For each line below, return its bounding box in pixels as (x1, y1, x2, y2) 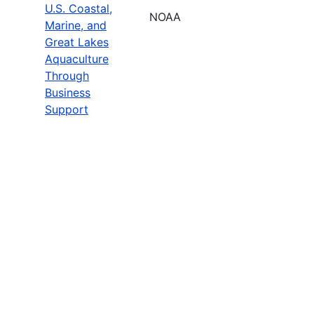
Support (45, 102, 88, 116)
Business (45, 85, 90, 100)
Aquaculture (45, 51, 109, 66)
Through (45, 68, 89, 83)
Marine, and (45, 18, 107, 32)
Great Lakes (45, 34, 109, 49)
